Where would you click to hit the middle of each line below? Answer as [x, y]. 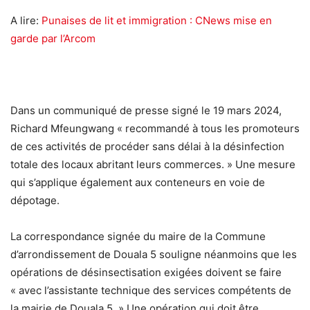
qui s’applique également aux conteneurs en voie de [138, 183]
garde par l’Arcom [53, 39]
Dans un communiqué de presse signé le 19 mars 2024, [146, 111]
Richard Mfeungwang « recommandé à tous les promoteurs [155, 129]
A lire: [26, 21]
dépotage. [35, 201]
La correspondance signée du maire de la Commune [138, 237]
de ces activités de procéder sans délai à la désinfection [147, 147]
